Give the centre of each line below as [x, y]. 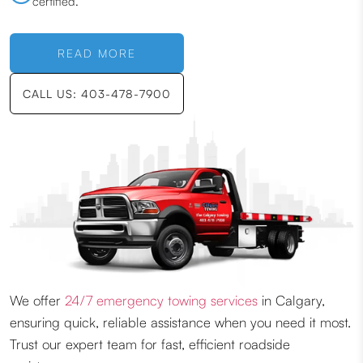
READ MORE [97, 53]
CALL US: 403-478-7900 [97, 94]
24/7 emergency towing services [161, 301]
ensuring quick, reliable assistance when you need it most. [180, 322]
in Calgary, [291, 301]
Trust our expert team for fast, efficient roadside [150, 344]
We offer [37, 301]
